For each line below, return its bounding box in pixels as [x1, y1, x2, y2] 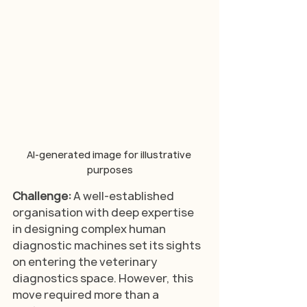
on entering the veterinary [12, 254, 159, 269]
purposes [86, 162, 133, 176]
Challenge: [12, 188, 73, 204]
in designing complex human [12, 221, 168, 236]
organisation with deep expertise [12, 204, 196, 220]
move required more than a [12, 286, 161, 302]
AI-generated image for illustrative [26, 147, 193, 161]
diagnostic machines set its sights [12, 237, 203, 253]
